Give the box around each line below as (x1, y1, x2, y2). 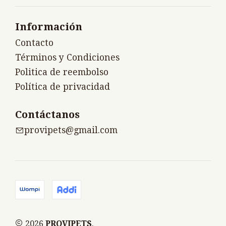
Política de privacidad (15, 81, 110, 92)
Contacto (15, 37, 53, 48)
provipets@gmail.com (24, 125, 118, 136)
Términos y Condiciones (15, 52, 120, 63)
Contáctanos (15, 108, 80, 121)
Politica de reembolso (15, 67, 108, 77)
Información (15, 21, 82, 33)
